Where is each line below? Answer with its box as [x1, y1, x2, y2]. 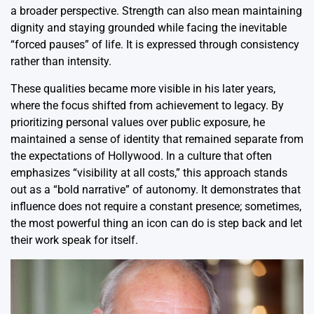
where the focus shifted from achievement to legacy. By [11, 98, 284, 112]
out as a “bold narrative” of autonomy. [11, 182, 198, 196]
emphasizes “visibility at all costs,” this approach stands [11, 165, 287, 179]
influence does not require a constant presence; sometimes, [11, 199, 301, 213]
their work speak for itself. [11, 233, 138, 247]
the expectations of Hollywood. [11, 149, 166, 163]
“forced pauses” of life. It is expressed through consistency [11, 37, 299, 51]
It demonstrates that [198, 182, 301, 196]
